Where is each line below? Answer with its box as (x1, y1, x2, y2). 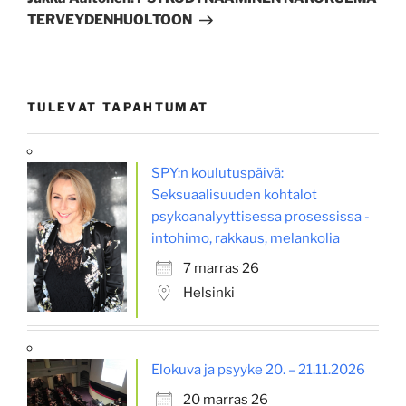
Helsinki (183, 285, 235, 302)
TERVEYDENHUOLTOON (27, 12, 192, 29)
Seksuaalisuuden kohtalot (151, 187, 317, 204)
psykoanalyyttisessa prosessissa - (151, 208, 370, 226)
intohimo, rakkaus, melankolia (151, 230, 340, 247)
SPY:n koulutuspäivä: (151, 165, 284, 182)
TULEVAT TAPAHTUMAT (27, 100, 209, 115)
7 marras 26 (183, 260, 259, 277)
